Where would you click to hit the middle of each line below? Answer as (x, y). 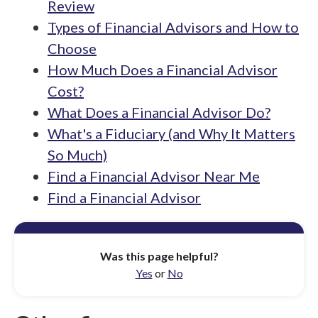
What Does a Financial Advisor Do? (159, 112)
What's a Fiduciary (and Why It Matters (171, 133)
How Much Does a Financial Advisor (163, 70)
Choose (72, 48)
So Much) (77, 155)
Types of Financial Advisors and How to (173, 27)
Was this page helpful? (159, 256)
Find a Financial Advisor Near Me (154, 176)
